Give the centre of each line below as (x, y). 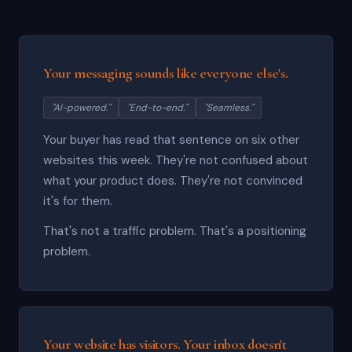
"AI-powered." (81, 108)
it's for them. (78, 201)
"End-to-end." (157, 108)
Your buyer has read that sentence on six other (171, 140)
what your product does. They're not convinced (173, 181)
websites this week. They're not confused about (176, 160)
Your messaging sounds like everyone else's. (166, 73)
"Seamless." (229, 108)
